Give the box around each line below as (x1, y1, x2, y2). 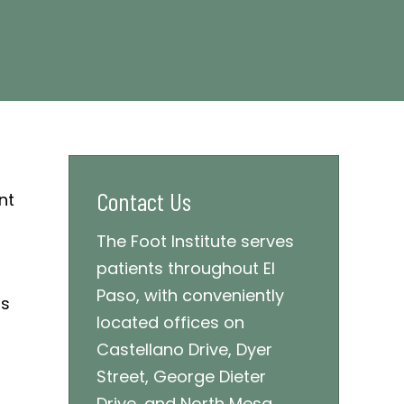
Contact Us (96, 185, 191, 216)
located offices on (96, 310, 244, 334)
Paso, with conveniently (96, 283, 284, 307)
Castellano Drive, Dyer (96, 337, 272, 361)
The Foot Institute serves (96, 229, 294, 252)
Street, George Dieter (96, 364, 266, 388)
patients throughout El (96, 256, 275, 280)
